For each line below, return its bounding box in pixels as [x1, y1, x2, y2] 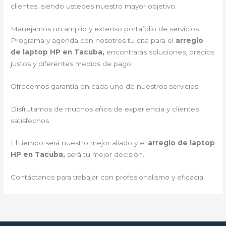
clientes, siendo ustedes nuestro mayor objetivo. [11, 2, 177, 10]
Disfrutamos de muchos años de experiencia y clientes [11, 104, 199, 113]
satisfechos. [11, 116, 51, 125]
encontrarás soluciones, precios [106, 47, 215, 56]
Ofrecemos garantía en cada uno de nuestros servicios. [11, 82, 200, 90]
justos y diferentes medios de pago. [11, 59, 133, 68]
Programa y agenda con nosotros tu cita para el [11, 36, 176, 44]
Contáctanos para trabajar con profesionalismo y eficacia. [11, 173, 205, 182]
